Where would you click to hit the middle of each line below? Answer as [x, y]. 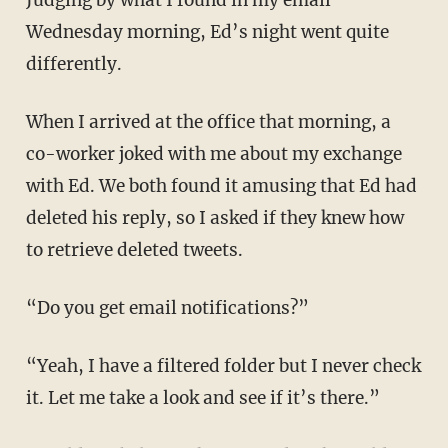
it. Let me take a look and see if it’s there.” [202, 398]
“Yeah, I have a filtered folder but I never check [223, 366]
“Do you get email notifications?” [167, 308]
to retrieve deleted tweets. [134, 250]
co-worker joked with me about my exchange [213, 154]
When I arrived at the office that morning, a [208, 122]
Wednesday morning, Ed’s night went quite [207, 32]
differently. [73, 64]
